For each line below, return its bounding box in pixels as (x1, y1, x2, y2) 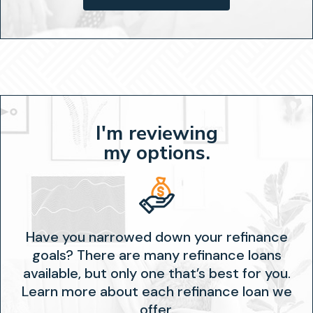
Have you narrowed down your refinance (25, 228, 288, 246)
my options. (103, 140, 210, 166)
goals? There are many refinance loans (31, 246, 282, 264)
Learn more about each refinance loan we (21, 282, 292, 300)
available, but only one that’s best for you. (22, 264, 291, 282)
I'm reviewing (95, 120, 218, 147)
